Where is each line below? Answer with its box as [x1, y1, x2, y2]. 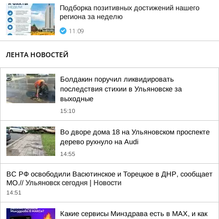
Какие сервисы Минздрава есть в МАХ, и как [60, 210, 207, 218]
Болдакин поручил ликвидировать [60, 75, 174, 83]
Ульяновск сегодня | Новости [25, 179, 121, 187]
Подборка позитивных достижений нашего [60, 4, 199, 12]
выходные [60, 95, 93, 103]
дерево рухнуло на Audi [60, 138, 138, 146]
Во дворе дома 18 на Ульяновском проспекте [60, 128, 210, 136]
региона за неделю [60, 13, 123, 21]
